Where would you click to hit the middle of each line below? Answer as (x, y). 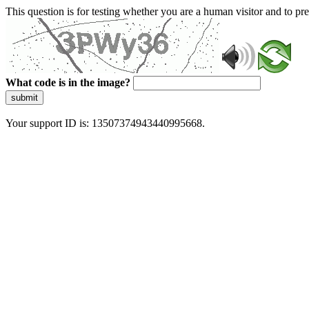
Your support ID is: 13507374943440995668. (105, 123)
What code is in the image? (68, 82)
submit (24, 98)
